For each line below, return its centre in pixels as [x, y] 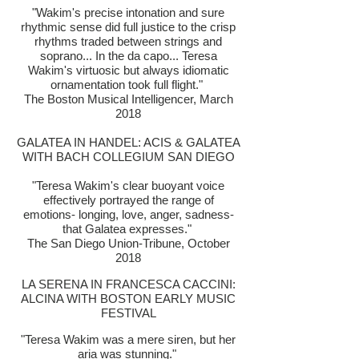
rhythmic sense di [67, 27]
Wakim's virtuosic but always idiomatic [128, 70]
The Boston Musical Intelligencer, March [128, 99]
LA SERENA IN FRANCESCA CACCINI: [128, 284]
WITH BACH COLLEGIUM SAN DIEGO [128, 157]
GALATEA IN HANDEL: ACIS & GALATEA [128, 142]
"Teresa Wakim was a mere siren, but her [128, 339]
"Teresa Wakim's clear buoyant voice [128, 186]
